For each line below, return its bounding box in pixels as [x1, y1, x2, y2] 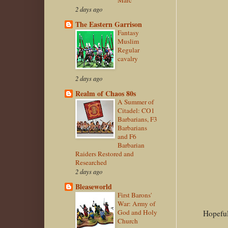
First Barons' [118, 190, 152, 200]
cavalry [118, 54, 138, 64]
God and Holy [118, 208, 157, 217]
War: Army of [118, 199, 155, 209]
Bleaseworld [75, 181, 112, 192]
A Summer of [118, 97, 154, 107]
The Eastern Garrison [75, 19, 142, 30]
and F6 [118, 132, 136, 141]
